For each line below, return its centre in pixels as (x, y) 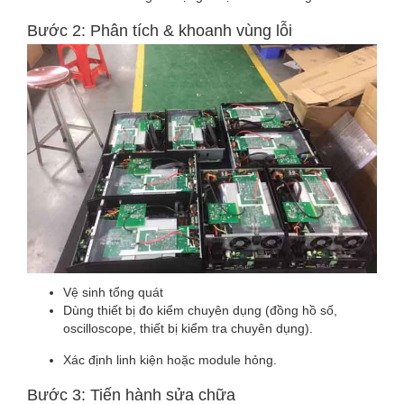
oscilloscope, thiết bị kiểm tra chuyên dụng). (188, 328)
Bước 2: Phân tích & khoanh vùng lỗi (160, 30)
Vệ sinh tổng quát (113, 292)
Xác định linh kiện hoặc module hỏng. (170, 359)
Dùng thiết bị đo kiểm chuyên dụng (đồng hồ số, (200, 310)
